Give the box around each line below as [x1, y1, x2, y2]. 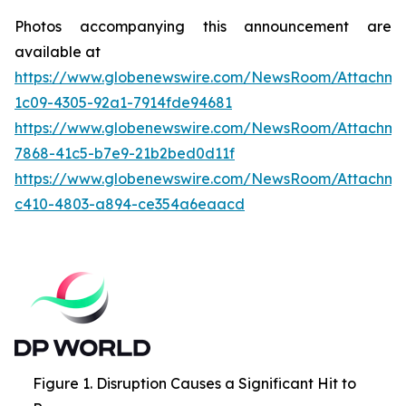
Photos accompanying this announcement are [14, 17, 391, 35]
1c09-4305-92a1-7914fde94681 [14, 93, 232, 111]
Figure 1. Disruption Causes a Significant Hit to [33, 374, 356, 392]
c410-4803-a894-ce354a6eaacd [14, 195, 245, 213]
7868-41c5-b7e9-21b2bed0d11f [14, 144, 235, 162]
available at [14, 43, 101, 61]
